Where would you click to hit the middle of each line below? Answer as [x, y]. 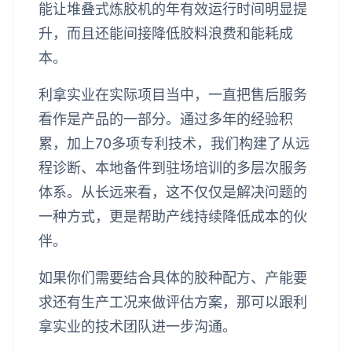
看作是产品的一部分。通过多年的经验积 [166, 119]
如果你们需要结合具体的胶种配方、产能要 [173, 277]
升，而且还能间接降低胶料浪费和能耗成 [166, 33]
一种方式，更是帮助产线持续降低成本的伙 [173, 216]
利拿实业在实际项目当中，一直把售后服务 [173, 94]
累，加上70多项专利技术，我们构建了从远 [174, 143]
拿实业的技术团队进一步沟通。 [137, 326]
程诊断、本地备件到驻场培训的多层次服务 [173, 167]
